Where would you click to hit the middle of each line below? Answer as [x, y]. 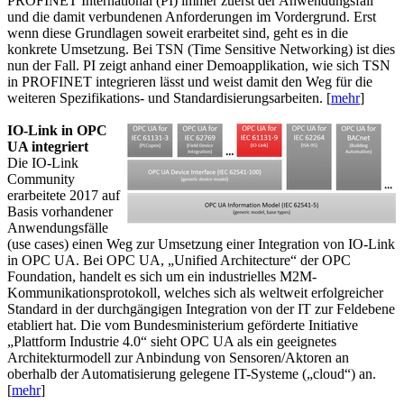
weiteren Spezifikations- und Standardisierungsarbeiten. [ [169, 97]
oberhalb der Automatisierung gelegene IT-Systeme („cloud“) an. [192, 373]
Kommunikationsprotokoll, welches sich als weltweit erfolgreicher [195, 292]
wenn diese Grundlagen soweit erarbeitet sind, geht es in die [178, 32]
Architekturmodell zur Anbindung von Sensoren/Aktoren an [178, 357]
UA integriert [48, 146]
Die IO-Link [43, 162]
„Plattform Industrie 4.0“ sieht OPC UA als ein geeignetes [172, 341]
